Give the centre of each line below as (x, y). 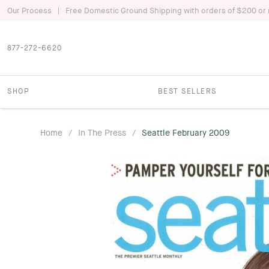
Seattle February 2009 (186, 132)
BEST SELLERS (187, 91)
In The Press (102, 132)
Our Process (29, 11)
